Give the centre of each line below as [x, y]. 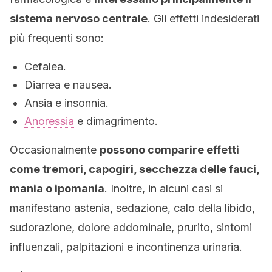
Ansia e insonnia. [66, 103]
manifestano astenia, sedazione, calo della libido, [132, 208]
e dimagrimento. [116, 121]
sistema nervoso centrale [79, 19]
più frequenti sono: [57, 38]
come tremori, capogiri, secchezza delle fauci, [134, 169]
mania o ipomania [57, 189]
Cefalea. [45, 66]
